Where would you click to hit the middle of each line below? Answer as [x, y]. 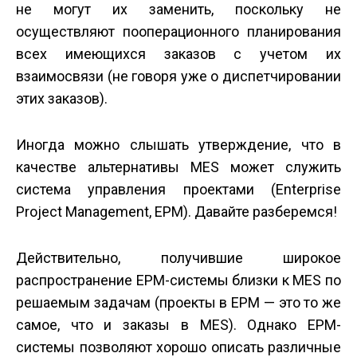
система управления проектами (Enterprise [178, 189]
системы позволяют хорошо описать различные [178, 347]
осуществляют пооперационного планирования [178, 31]
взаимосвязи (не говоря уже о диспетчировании [178, 76]
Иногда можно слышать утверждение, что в [178, 145]
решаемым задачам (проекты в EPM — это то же [178, 302]
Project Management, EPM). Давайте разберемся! [177, 212]
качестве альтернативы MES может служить [178, 167]
